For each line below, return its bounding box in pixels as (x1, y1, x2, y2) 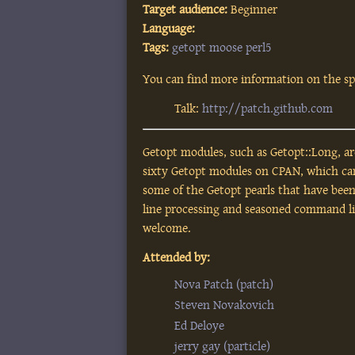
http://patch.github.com (202, 101, 334, 116)
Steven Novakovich (174, 298, 275, 312)
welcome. (143, 221, 192, 235)
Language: (143, 21, 196, 36)
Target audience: (143, 2, 228, 17)
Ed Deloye (174, 319, 225, 333)
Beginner (227, 2, 278, 17)
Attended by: (143, 250, 211, 265)
